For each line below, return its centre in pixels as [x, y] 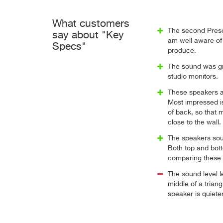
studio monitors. [193, 77]
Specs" [69, 47]
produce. [182, 51]
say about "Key [88, 36]
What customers [91, 24]
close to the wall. [194, 122]
